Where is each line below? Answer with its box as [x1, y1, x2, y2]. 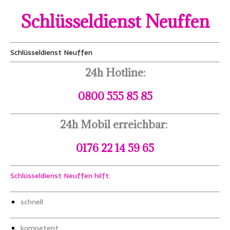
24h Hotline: [85, 65, 145, 80]
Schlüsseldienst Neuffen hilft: [10, 169, 110, 181]
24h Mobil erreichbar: [60, 117, 170, 131]
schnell [21, 196, 43, 207]
